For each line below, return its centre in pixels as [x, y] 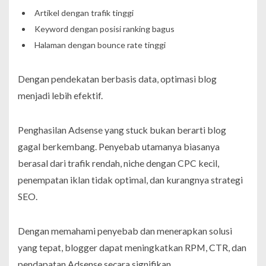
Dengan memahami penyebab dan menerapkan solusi [125, 230]
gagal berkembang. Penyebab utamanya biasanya [119, 146]
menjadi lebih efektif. [60, 95]
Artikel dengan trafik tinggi [84, 12]
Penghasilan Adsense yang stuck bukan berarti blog [122, 129]
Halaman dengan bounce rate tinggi [100, 45]
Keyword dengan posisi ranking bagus [104, 28]
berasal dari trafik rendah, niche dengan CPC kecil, [118, 163]
